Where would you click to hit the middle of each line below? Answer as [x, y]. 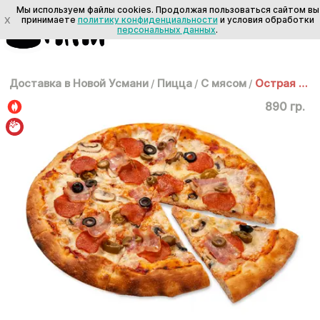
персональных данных [166, 29]
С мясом [224, 83]
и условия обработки [266, 19]
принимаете [49, 19]
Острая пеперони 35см [303, 83]
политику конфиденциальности [147, 19]
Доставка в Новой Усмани [79, 83]
